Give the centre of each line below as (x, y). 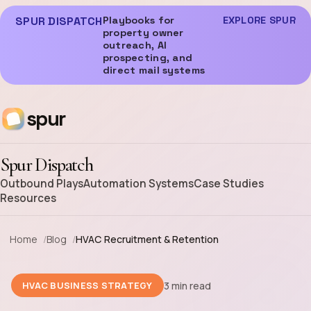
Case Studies (229, 184)
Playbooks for (138, 20)
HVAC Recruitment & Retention (147, 239)
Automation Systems (138, 184)
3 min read (187, 285)
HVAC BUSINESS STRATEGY (87, 285)
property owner (143, 33)
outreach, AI (135, 45)
